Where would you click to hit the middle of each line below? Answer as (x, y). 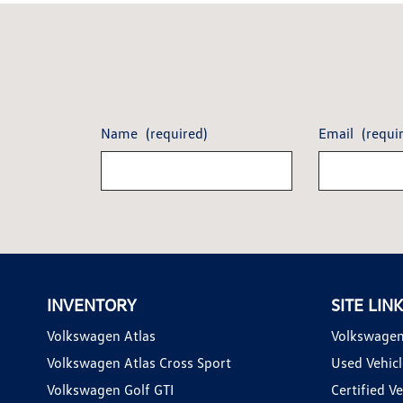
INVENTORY (91, 305)
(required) (176, 134)
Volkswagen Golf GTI (110, 390)
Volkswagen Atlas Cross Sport (139, 363)
